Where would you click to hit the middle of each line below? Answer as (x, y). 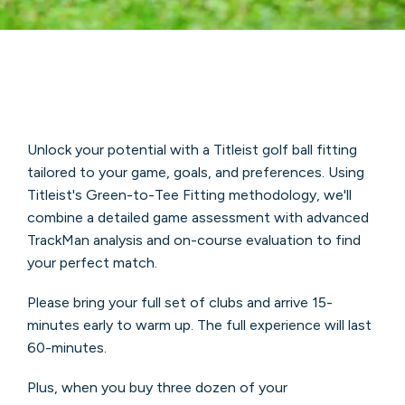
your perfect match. (94, 263)
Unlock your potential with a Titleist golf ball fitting (192, 150)
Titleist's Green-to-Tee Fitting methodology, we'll (189, 195)
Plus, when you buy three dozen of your (157, 388)
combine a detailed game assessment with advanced (198, 217)
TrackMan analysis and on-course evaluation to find (193, 240)
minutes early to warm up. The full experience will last (199, 325)
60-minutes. (66, 348)
